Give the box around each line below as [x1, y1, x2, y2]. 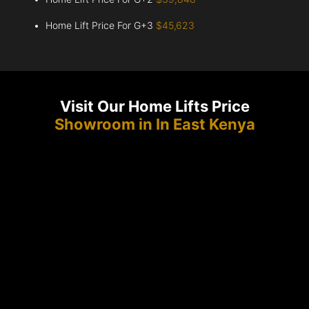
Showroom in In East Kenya [54, 115, 255, 134]
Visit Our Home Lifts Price [59, 97, 250, 116]
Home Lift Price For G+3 [46, 20, 157, 32]
